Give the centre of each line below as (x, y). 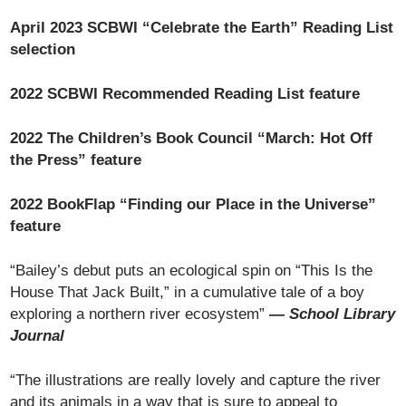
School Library (343, 314)
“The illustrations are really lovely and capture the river (196, 380)
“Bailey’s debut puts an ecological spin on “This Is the (192, 270)
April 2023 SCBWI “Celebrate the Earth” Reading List (202, 27)
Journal (38, 335)
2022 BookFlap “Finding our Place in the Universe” (193, 204)
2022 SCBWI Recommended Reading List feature (185, 93)
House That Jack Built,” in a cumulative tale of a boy (188, 292)
